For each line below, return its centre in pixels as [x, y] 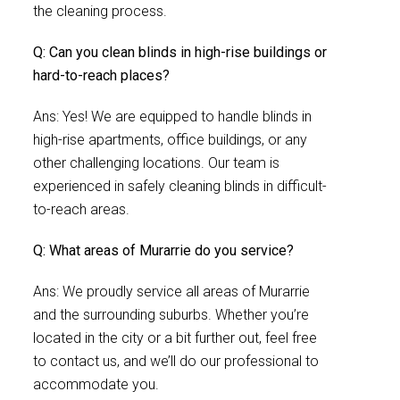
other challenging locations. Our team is [156, 163]
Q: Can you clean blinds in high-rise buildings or [180, 52]
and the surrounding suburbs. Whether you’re [171, 315]
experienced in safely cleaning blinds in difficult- [180, 186]
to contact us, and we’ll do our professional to [176, 361]
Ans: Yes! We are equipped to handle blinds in [172, 117]
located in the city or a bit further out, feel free [175, 338]
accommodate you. [96, 384]
